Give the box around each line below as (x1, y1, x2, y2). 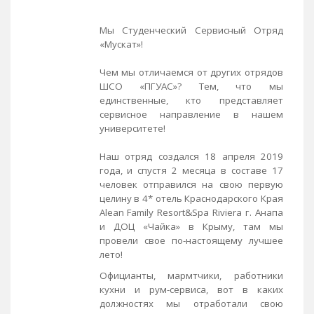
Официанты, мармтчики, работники (99, 268, 283, 282)
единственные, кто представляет (99, 93, 283, 107)
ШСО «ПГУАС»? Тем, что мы (99, 79, 283, 93)
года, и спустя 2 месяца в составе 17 (99, 163, 283, 177)
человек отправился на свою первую (99, 177, 283, 191)
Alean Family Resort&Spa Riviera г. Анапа (99, 205, 283, 219)
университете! (99, 121, 165, 135)
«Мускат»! (99, 37, 143, 50)
